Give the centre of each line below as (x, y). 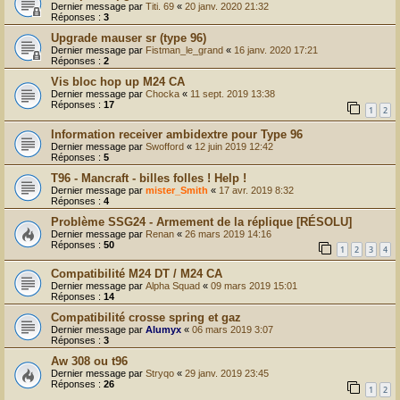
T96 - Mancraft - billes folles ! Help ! (149, 178)
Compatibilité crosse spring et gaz (146, 318)
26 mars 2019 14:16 (228, 233)
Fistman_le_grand (184, 50)
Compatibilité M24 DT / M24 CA (137, 274)
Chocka (162, 94)
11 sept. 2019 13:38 (233, 94)
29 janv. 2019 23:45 (227, 374)
